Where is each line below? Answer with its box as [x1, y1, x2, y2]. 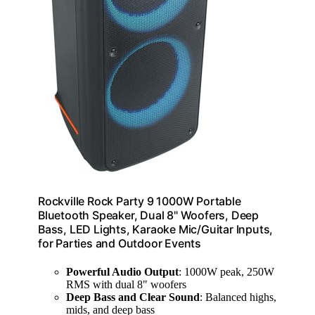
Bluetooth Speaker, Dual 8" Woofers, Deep [38, 208, 259, 223]
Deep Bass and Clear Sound [66, 290, 200, 303]
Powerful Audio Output [66, 265, 179, 278]
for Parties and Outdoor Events [38, 236, 202, 251]
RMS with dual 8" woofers [66, 278, 186, 290]
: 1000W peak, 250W [179, 265, 274, 278]
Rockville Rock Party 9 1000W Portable [38, 194, 241, 209]
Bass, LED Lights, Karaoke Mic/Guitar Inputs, [38, 222, 274, 237]
